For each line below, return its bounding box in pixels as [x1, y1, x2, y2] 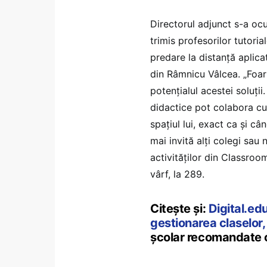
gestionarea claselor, [150, 215, 265, 230]
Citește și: [150, 201, 209, 216]
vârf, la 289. [150, 167, 204, 180]
